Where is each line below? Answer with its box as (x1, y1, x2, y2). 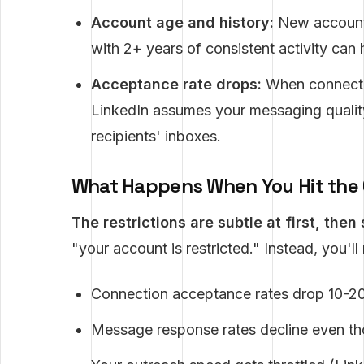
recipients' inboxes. (90, 128, 221, 145)
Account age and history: (90, 14, 274, 31)
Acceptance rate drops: (90, 76, 262, 93)
